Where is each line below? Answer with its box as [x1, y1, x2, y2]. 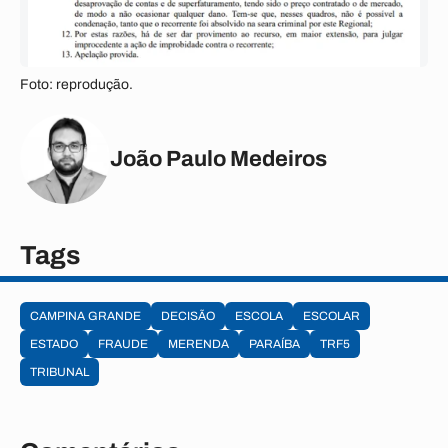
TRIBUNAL [30, 365, 89, 379]
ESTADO [30, 337, 78, 351]
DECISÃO [161, 309, 215, 323]
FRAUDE [98, 337, 148, 351]
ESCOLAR [303, 309, 360, 323]
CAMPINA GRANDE [30, 309, 141, 323]
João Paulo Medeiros [110, 146, 327, 171]
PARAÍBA [249, 337, 300, 351]
